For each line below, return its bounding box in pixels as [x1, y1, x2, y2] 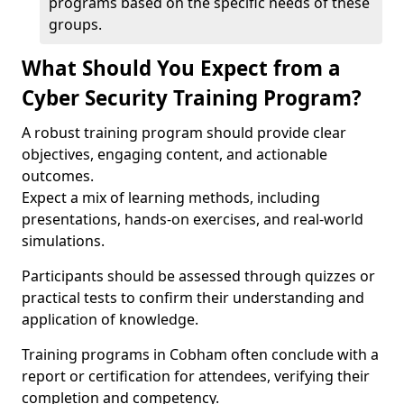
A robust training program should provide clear [22, 123, 346, 142]
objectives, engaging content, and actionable [22, 144, 327, 164]
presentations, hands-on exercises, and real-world [22, 209, 363, 229]
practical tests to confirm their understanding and [22, 288, 364, 308]
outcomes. [22, 166, 94, 186]
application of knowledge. [22, 309, 198, 329]
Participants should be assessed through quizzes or [22, 266, 375, 286]
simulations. [22, 231, 105, 251]
